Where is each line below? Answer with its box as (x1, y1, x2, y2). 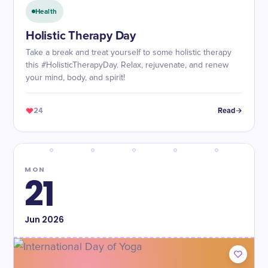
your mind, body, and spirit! (26, 74, 125, 82)
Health (35, 7, 57, 16)
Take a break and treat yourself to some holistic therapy (26, 48, 232, 57)
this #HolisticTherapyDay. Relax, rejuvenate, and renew (26, 61, 229, 69)
